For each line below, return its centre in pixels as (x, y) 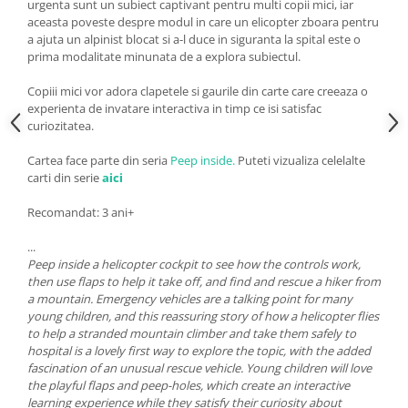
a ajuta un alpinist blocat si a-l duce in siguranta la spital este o (194, 40)
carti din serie (65, 178)
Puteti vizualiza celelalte (301, 161)
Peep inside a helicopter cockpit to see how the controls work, (194, 265)
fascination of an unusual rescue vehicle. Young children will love (199, 368)
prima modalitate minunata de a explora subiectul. (164, 57)
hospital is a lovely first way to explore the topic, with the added (199, 351)
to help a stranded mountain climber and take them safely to (192, 334)
